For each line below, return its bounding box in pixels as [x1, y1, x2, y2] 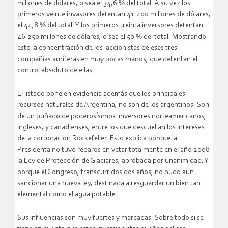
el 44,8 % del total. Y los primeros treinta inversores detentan [17, 22, 203, 30]
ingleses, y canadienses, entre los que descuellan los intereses [17, 124, 205, 132]
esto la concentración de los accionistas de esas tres [17, 44, 177, 52]
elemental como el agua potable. [17, 191, 117, 199]
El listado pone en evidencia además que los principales [17, 90, 185, 98]
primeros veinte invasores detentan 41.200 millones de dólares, [17, 11, 211, 19]
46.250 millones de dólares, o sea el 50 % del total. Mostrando [17, 33, 206, 41]
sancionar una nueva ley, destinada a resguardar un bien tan [17, 180, 201, 188]
